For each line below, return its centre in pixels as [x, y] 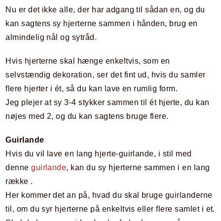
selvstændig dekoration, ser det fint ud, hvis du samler [106, 75]
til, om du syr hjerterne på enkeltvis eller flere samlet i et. [110, 209]
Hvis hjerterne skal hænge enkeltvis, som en [88, 61]
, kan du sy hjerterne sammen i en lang [138, 167]
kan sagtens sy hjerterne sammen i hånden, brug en [102, 23]
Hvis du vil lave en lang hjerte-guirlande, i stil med [99, 154]
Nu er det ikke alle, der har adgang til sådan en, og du [105, 10]
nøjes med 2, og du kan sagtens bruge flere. [87, 116]
